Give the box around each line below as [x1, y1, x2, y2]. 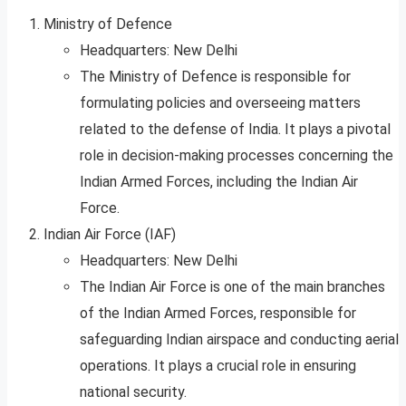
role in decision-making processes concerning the [80, 147, 393, 165]
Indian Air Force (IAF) [43, 226, 176, 244]
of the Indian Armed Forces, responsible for [80, 304, 356, 323]
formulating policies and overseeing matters [80, 94, 361, 112]
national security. [80, 383, 187, 401]
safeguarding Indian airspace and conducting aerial [80, 331, 399, 349]
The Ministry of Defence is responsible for [80, 68, 351, 86]
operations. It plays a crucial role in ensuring [80, 357, 356, 375]
